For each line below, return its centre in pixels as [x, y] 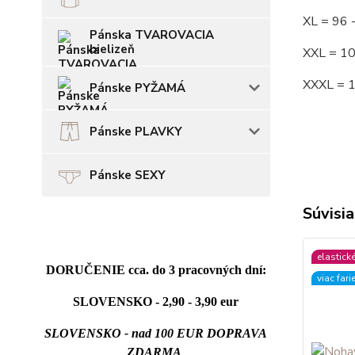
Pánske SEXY [128, 175]
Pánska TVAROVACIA [152, 35]
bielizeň [112, 49]
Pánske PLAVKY [136, 132]
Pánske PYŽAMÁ [137, 88]
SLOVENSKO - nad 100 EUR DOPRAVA [156, 333]
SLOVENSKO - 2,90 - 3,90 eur [156, 302]
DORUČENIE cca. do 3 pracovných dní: [156, 270]
